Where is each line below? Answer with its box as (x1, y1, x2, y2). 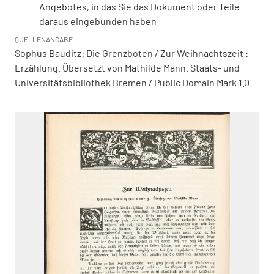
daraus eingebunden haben (39, 15, 157, 27)
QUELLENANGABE (15, 35, 73, 43)
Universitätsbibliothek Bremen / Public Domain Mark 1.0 (15, 76, 250, 88)
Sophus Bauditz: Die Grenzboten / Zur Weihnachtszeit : (15, 47, 248, 59)
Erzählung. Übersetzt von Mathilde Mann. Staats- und (15, 62, 240, 73)
